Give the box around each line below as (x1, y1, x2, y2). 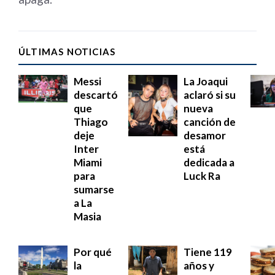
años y (184, 258, 214, 272)
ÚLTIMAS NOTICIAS (18, 45, 116, 57)
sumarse (74, 182, 114, 196)
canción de (184, 115, 236, 128)
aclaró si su (184, 88, 236, 101)
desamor (184, 128, 226, 142)
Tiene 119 (184, 245, 232, 258)
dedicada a (184, 155, 234, 169)
